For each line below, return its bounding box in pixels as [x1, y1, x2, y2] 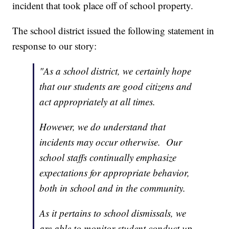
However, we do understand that [39, 120, 166, 133]
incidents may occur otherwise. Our [39, 135, 182, 149]
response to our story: [12, 39, 97, 53]
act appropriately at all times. [39, 95, 156, 108]
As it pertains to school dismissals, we [39, 207, 187, 220]
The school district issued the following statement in [12, 24, 215, 37]
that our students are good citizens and [39, 80, 192, 93]
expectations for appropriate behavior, [39, 166, 190, 179]
